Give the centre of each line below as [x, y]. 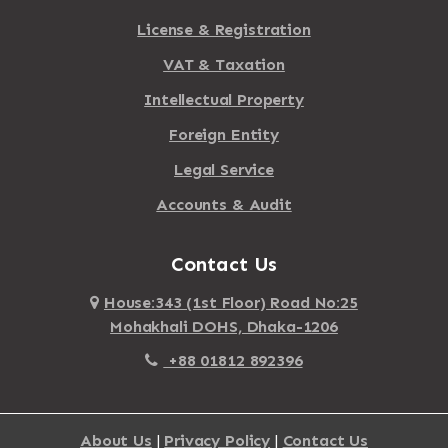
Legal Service [224, 169]
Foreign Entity [224, 134]
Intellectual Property [224, 99]
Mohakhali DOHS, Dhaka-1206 [224, 326]
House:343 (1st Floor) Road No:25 [230, 302]
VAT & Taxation [224, 64]
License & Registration [224, 29]
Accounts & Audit [224, 204]
